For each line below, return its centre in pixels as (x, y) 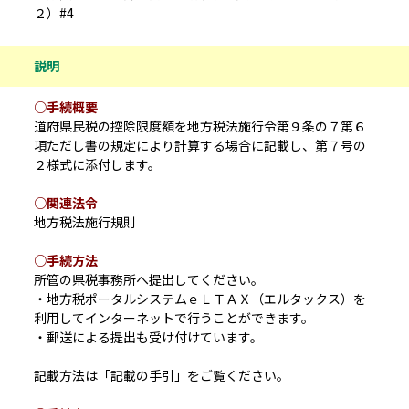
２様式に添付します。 (97, 164)
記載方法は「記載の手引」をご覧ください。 (162, 375)
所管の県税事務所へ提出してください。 (149, 279)
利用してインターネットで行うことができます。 (174, 317)
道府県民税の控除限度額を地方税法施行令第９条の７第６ (200, 126)
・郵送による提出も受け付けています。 (148, 336)
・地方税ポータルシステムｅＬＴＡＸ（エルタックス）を (200, 298)
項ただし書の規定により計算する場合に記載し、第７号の (200, 145)
